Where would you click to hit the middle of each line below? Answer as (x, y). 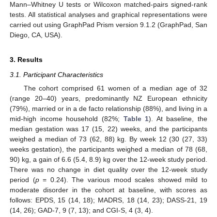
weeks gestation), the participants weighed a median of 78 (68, (108, 149)
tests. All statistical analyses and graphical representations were (108, 14)
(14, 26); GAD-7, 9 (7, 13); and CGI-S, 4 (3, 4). (81, 210)
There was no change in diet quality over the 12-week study (108, 169)
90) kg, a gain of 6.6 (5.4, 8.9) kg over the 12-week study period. (108, 159)
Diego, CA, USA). (36, 35)
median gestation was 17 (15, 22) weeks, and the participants (108, 129)
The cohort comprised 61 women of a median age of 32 (115, 88)
